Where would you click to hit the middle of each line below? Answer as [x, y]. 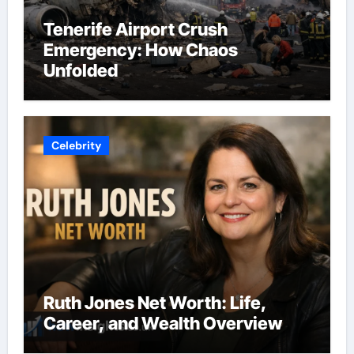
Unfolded [80, 70]
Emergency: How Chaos [140, 50]
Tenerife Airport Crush [135, 29]
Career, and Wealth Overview [162, 323]
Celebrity [76, 145]
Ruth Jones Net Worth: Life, [155, 302]
